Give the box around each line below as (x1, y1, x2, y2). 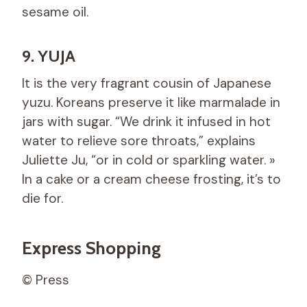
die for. (22, 189, 63, 207)
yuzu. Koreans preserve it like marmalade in (22, 93, 280, 111)
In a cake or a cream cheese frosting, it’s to (22, 170, 281, 188)
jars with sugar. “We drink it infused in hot (22, 112, 271, 130)
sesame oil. (22, 3, 88, 21)
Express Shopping (22, 236, 161, 259)
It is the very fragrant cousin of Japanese (22, 74, 271, 92)
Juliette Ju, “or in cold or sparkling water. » (22, 151, 275, 169)
